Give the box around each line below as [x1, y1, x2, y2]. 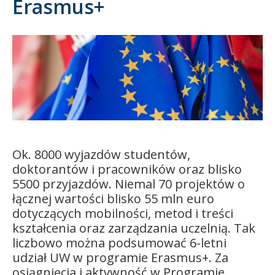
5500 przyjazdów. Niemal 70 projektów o [12, 175, 245, 192]
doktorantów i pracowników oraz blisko [12, 160, 242, 177]
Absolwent [12, 47, 58, 60]
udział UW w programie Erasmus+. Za [12, 249, 228, 266]
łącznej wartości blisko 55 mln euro [12, 190, 214, 207]
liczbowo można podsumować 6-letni [12, 234, 227, 251]
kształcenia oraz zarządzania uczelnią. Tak [12, 219, 255, 236]
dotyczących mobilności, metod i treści [12, 204, 233, 222]
